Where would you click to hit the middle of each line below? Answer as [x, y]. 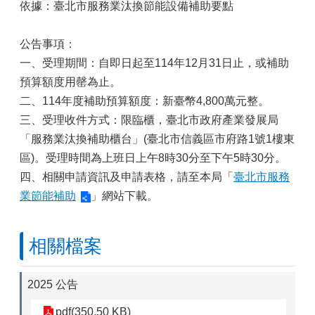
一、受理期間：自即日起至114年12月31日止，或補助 [154, 63]
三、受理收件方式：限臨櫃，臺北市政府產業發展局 [149, 120]
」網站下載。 [124, 196]
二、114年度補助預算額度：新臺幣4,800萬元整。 [144, 101]
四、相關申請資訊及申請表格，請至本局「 [127, 177]
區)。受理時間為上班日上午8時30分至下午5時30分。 [153, 158]
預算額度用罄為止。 [70, 82]
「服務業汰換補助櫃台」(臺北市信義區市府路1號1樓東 [157, 139]
